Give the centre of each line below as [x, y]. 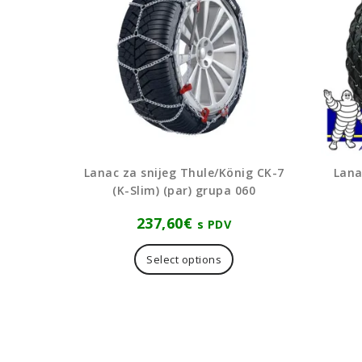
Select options [184, 260]
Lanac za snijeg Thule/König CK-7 [184, 173]
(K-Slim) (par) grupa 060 [184, 191]
